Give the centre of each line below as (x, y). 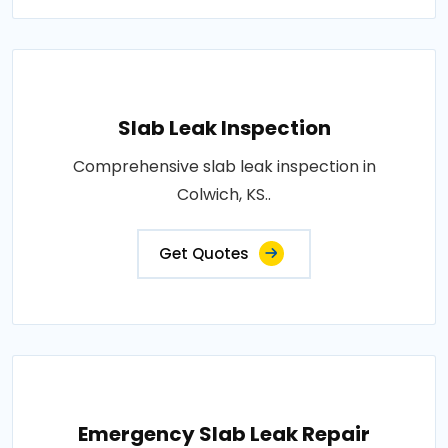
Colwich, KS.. (224, 194)
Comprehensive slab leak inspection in (224, 166)
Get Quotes (204, 253)
